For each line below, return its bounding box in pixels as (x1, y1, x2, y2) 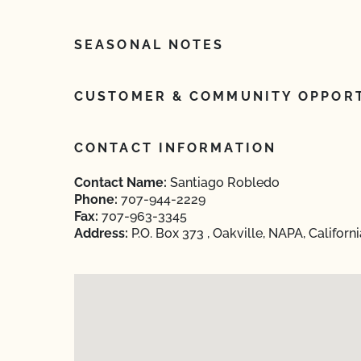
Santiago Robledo (167, 175, 280, 190)
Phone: (74, 192, 118, 207)
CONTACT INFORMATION (74, 140, 276, 156)
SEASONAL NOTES (74, 37, 225, 52)
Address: (74, 226, 128, 241)
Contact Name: (74, 175, 167, 190)
